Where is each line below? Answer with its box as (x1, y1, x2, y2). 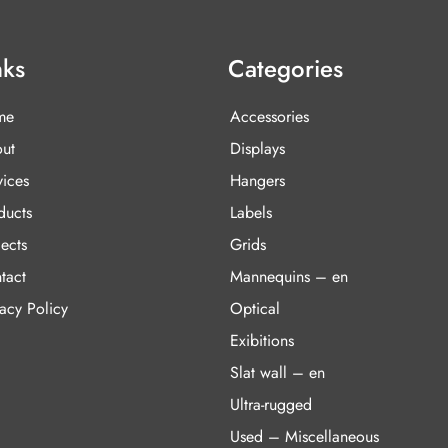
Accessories (229, 104, 309, 128)
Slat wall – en (229, 360, 325, 384)
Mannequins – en (229, 264, 348, 288)
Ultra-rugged (229, 392, 312, 416)
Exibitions (229, 328, 294, 352)
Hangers (229, 168, 285, 192)
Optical (229, 296, 280, 320)
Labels (229, 200, 272, 224)
